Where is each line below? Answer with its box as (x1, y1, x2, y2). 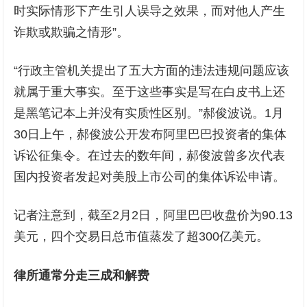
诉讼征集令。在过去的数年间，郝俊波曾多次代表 (14, 149, 286, 163)
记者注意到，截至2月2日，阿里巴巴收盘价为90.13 (14, 208, 293, 223)
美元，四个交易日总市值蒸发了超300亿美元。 (14, 230, 269, 244)
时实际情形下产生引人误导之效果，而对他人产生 (14, 4, 286, 19)
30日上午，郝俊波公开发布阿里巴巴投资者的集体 (14, 127, 287, 142)
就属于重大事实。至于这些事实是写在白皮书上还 (14, 85, 286, 99)
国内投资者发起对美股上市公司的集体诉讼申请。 (14, 170, 286, 184)
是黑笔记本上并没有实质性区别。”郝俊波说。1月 (14, 106, 284, 121)
